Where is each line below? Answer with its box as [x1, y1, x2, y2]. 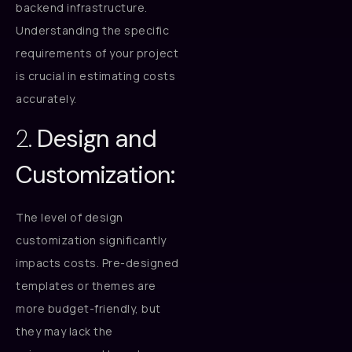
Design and [37, 123, 156, 156]
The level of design [16, 210, 123, 225]
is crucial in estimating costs [16, 68, 175, 83]
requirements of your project [16, 45, 178, 60]
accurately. [16, 90, 77, 106]
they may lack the [16, 324, 113, 339]
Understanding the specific [16, 22, 169, 38]
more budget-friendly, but [16, 301, 161, 317]
